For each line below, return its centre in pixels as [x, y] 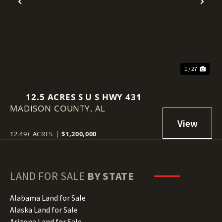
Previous [41, 9]
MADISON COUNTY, [53, 108]
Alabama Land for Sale [48, 197]
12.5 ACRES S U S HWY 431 [84, 97]
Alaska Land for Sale [44, 209]
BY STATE [111, 176]
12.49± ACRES [31, 134]
